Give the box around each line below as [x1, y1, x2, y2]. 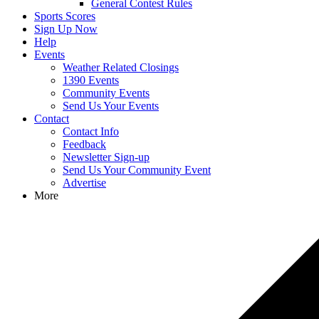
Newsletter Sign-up [63, 151, 150, 163]
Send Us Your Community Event [63, 164, 211, 176]
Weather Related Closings [63, 61, 179, 73]
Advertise [63, 177, 106, 189]
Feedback [63, 138, 106, 150]
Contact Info [63, 125, 119, 137]
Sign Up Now [34, 23, 98, 35]
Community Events [63, 87, 150, 99]
